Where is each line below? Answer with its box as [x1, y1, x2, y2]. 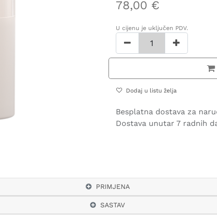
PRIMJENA [95, 183, 130, 190]
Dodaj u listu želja [126, 87, 177, 94]
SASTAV [100, 201, 125, 209]
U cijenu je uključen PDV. [116, 25, 188, 31]
